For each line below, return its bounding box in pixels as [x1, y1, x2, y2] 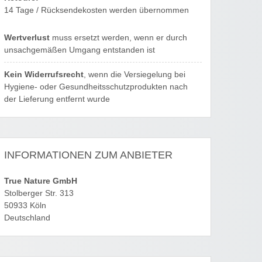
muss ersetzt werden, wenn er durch [50, 33, 187, 43]
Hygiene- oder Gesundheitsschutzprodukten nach [4, 82, 188, 92]
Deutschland [4, 213, 50, 223]
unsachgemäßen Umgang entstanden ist [4, 46, 155, 55]
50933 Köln [4, 201, 46, 211]
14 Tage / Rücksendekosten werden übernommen [4, 6, 189, 15]
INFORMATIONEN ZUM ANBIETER [4, 149, 173, 161]
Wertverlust [4, 33, 50, 43]
